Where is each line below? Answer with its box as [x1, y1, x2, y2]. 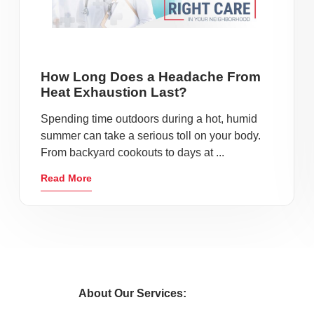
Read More [41, 172, 92, 184]
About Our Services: [78, 287, 186, 299]
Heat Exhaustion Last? [41, 85, 187, 100]
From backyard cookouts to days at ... [41, 146, 224, 158]
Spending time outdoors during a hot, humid [41, 113, 257, 125]
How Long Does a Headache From [41, 69, 261, 84]
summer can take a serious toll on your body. [41, 130, 261, 142]
